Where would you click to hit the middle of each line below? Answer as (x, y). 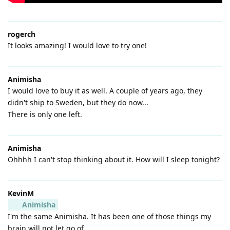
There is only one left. (45, 114)
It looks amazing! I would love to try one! (77, 45)
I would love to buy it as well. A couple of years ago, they (105, 90)
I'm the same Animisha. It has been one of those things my (109, 216)
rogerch (22, 34)
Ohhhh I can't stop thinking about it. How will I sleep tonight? (114, 159)
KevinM (21, 193)
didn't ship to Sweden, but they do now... (78, 102)
